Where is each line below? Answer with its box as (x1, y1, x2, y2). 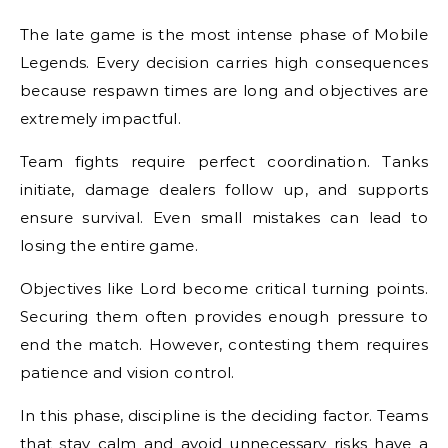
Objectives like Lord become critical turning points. (20, 279, 428, 298)
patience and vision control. (20, 363, 235, 382)
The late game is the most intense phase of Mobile (20, 25, 428, 44)
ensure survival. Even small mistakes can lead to (20, 208, 428, 227)
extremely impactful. (20, 109, 182, 128)
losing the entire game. (20, 236, 198, 255)
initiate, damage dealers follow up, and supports (20, 180, 428, 199)
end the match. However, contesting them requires (20, 335, 428, 354)
